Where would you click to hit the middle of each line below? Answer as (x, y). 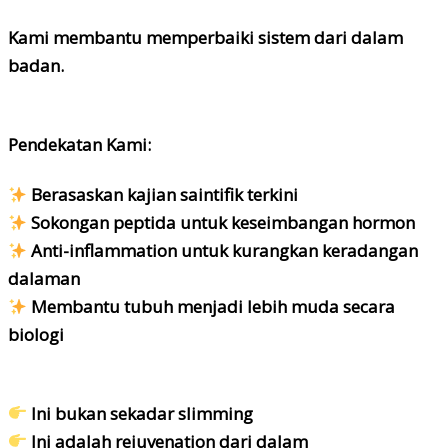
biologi (36, 335)
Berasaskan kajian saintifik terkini (163, 195)
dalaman (44, 279)
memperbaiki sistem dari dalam (274, 37)
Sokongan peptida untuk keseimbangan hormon (221, 223)
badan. (36, 65)
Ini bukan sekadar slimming (140, 413)
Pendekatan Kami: (79, 144)
